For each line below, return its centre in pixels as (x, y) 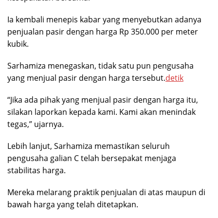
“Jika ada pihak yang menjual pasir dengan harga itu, (103, 100)
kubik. (18, 44)
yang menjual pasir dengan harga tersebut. (86, 78)
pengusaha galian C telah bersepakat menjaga (92, 158)
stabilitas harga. (36, 171)
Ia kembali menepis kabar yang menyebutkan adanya (104, 20)
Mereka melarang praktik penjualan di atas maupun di (106, 192)
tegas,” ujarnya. (36, 124)
